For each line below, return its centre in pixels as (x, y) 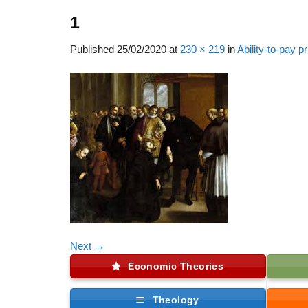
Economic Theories (176, 266)
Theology (176, 300)
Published (93, 50)
